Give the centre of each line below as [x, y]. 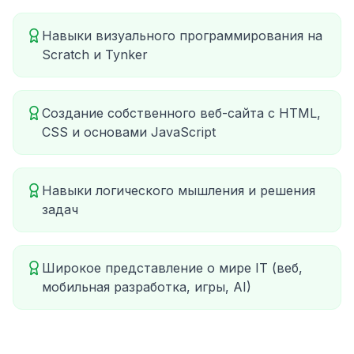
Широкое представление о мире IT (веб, [172, 268]
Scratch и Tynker [95, 55]
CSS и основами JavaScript [129, 132]
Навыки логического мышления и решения [179, 190]
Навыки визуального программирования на [182, 36]
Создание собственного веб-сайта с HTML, [181, 113]
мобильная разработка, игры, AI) [147, 287]
